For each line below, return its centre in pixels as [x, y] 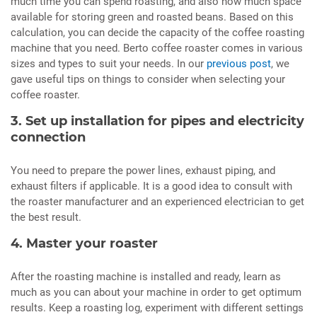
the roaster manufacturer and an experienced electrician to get [157, 202]
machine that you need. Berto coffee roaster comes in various [157, 48]
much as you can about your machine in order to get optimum [156, 293]
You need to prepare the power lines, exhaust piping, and [143, 171]
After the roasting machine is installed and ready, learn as [146, 277]
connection [48, 138]
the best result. [46, 218]
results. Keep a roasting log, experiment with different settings [157, 308]
